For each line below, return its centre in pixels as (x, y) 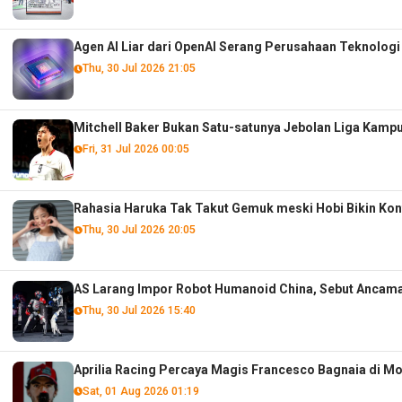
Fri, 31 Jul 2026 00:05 (135, 149)
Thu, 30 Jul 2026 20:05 (139, 230)
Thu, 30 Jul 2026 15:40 (139, 310)
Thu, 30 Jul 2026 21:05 (139, 68)
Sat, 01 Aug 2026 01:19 (140, 390)
